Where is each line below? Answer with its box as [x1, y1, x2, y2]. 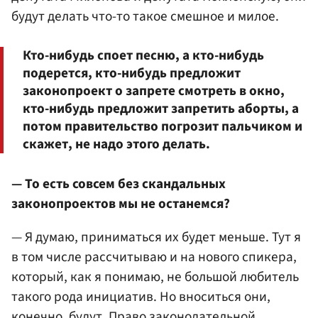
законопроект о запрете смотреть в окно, [23, 80, 285, 101]
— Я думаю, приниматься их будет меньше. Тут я [11, 226, 301, 247]
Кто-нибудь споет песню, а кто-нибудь [23, 45, 264, 65]
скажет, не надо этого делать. [23, 133, 210, 154]
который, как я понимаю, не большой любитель [11, 266, 299, 287]
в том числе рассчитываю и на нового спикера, [11, 246, 297, 267]
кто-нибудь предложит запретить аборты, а [23, 98, 299, 119]
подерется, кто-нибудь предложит [23, 62, 241, 83]
